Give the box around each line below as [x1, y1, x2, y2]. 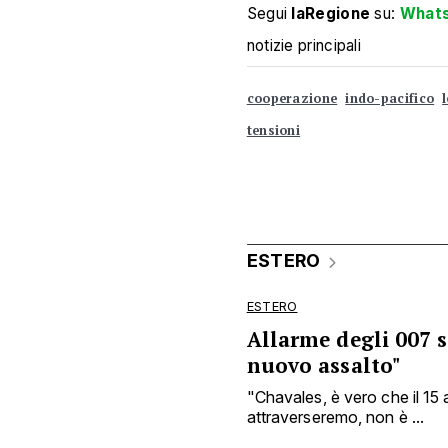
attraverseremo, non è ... [246, 407, 425, 427]
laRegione [291, 4, 371, 23]
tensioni [246, 122, 301, 139]
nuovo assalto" [246, 352, 402, 379]
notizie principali [246, 36, 362, 55]
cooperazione [246, 90, 338, 107]
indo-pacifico [345, 90, 435, 107]
